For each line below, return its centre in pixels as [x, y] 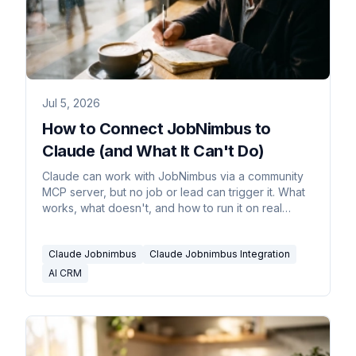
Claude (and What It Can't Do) [153, 151]
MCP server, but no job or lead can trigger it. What [174, 192]
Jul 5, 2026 [71, 103]
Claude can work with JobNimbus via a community [173, 176]
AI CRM [65, 273]
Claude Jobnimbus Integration [220, 254]
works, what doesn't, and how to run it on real [162, 208]
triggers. [64, 224]
